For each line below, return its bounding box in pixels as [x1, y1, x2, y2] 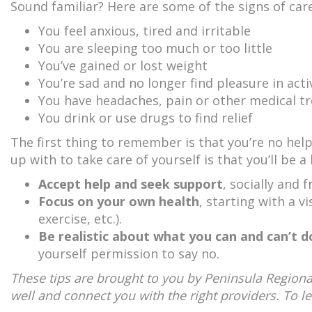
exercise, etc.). [38, 210, 122, 227]
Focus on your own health [38, 192, 199, 210]
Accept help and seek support [38, 175, 223, 192]
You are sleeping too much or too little [38, 39, 272, 56]
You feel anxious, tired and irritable [38, 22, 251, 39]
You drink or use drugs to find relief [38, 109, 253, 126]
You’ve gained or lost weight [38, 56, 208, 74]
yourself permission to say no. [38, 244, 219, 262]
